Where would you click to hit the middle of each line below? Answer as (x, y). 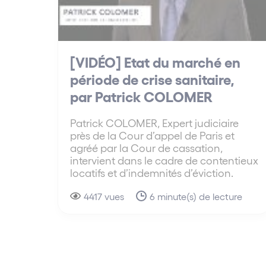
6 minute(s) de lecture (196, 197)
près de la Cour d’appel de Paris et (152, 135)
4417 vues (104, 197)
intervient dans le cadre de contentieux (164, 160)
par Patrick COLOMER (141, 96)
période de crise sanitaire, (152, 79)
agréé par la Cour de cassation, (146, 148)
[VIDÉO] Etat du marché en (155, 62)
